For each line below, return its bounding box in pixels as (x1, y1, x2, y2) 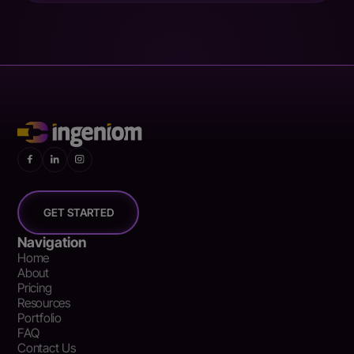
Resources (17, 295, 70, 311)
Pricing (17, 280, 52, 296)
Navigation (17, 233, 87, 250)
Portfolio (17, 310, 62, 326)
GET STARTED (43, 205, 114, 219)
